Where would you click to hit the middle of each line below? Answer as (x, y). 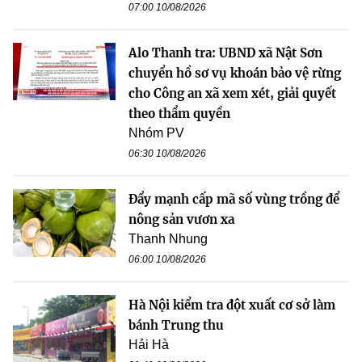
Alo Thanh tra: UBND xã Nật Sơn (225, 53)
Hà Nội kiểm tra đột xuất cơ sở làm (232, 305)
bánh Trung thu (176, 325)
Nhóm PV (156, 133)
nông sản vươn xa (181, 219)
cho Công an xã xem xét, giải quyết (232, 93)
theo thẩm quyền (179, 113)
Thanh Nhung (168, 238)
